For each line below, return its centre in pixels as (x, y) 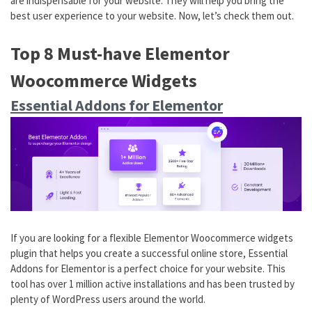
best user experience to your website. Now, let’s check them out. (152, 16)
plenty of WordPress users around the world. (108, 299)
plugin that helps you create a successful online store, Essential (149, 253)
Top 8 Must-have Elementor (120, 53)
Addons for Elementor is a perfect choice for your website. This (148, 269)
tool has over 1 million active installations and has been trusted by (153, 284)
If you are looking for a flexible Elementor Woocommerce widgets (152, 238)
